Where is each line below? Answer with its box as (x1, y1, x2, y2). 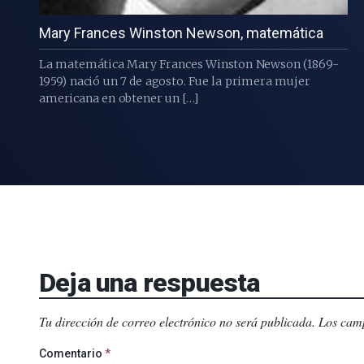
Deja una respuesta (39, 267, 260, 299)
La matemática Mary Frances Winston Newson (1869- (39, 57, 339, 72)
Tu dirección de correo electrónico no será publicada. (39, 313, 315, 331)
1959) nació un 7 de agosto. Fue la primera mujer (39, 74, 310, 89)
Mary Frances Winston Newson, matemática (39, 24, 323, 42)
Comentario (39, 347, 105, 361)
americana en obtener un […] (39, 91, 199, 106)
